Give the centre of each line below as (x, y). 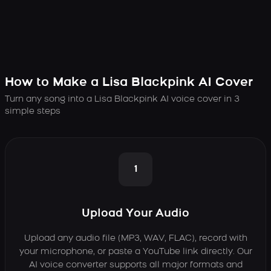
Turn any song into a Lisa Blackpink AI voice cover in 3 (122, 100)
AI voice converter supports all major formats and (135, 265)
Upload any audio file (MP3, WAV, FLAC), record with (135, 239)
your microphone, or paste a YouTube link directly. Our (135, 252)
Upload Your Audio (135, 214)
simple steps (33, 112)
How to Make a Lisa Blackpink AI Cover (129, 83)
